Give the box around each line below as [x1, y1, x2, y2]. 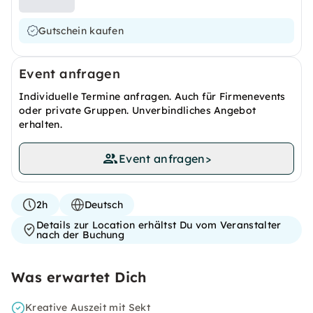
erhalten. [19, 118, 62, 131]
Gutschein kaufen [38, 24, 124, 37]
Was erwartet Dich [11, 268, 147, 286]
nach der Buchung [36, 228, 125, 241]
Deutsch [84, 198, 123, 211]
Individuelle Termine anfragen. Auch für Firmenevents [19, 90, 286, 103]
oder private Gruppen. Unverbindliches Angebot [19, 104, 256, 117]
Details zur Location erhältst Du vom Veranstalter [36, 219, 282, 231]
